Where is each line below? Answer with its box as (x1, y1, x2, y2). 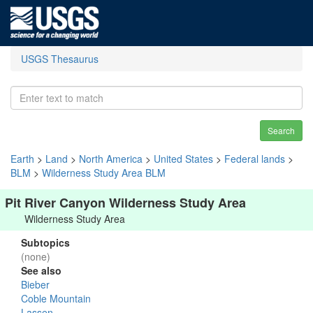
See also (21, 263, 61, 277)
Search (268, 124, 295, 136)
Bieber (21, 277, 50, 291)
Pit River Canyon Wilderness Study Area (5, 194, 246, 212)
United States (154, 152, 213, 166)
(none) (21, 249, 50, 263)
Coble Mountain (21, 291, 91, 305)
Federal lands (224, 152, 285, 166)
